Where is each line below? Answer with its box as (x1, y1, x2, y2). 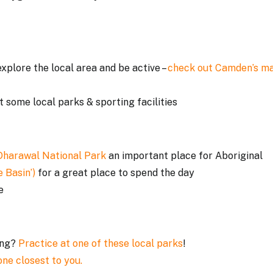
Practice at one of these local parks (18, 238, 183, 249)
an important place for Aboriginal (106, 150, 263, 161)
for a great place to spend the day (35, 167, 197, 179)
